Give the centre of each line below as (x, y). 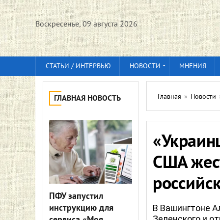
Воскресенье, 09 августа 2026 (86, 25)
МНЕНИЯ (193, 67)
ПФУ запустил (76, 197)
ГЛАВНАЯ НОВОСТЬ (87, 99)
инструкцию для (81, 208)
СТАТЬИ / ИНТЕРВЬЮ (78, 67)
